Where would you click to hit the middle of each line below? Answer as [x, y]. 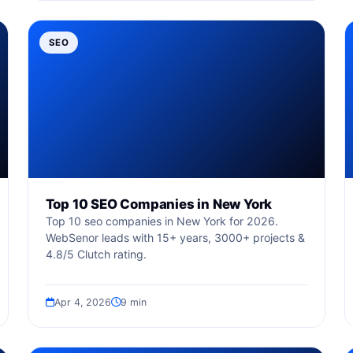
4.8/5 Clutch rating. [96, 254]
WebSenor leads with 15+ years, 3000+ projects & [175, 238]
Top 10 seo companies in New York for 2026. [162, 221]
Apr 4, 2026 [82, 302]
